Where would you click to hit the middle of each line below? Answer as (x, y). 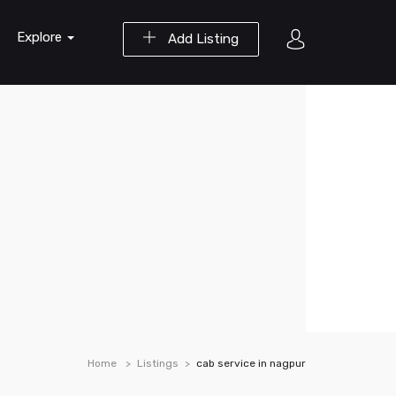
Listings (158, 363)
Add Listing (202, 39)
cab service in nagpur (251, 363)
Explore (41, 37)
